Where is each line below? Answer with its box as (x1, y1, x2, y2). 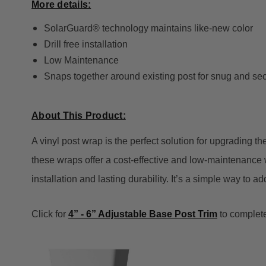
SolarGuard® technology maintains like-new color (43, 23, 253, 34)
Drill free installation (43, 39, 130, 50)
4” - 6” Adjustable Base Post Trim (68, 209, 217, 220)
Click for (31, 209, 68, 220)
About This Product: (31, 110, 126, 121)
